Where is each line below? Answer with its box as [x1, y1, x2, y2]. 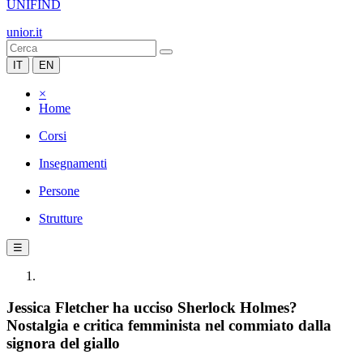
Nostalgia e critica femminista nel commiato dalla [6, 316, 331, 334]
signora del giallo [6, 334, 120, 352]
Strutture [39, 211, 83, 225]
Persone [39, 184, 79, 198]
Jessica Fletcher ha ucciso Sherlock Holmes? [6, 298, 297, 316]
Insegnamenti [39, 156, 107, 170]
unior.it [6, 25, 42, 39]
